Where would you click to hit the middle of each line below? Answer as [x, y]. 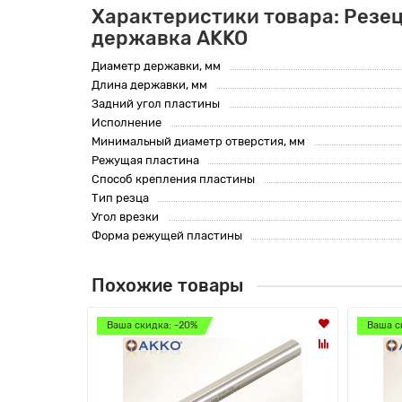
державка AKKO [170, 38]
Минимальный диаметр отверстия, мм [198, 141]
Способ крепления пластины [173, 179]
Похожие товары [167, 285]
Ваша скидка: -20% [152, 325]
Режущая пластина [145, 160]
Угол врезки [125, 216]
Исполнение [127, 122]
